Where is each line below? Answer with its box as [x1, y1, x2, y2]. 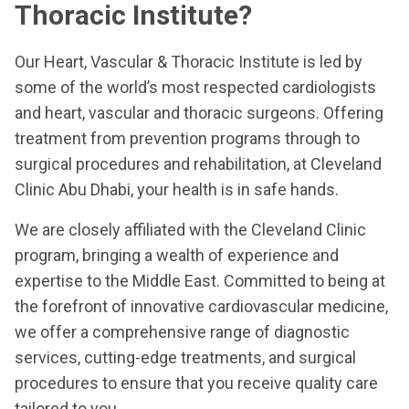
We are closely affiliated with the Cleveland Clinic [15, 219, 366, 239]
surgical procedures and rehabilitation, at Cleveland [15, 153, 382, 173]
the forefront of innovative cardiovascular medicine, [15, 296, 388, 316]
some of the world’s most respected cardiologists [15, 77, 376, 97]
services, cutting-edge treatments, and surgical [15, 347, 356, 367]
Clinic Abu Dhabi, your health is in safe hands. [15, 179, 339, 199]
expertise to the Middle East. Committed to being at [15, 270, 385, 290]
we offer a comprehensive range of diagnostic [15, 321, 350, 341]
